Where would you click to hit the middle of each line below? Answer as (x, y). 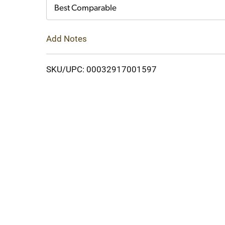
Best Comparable (85, 8)
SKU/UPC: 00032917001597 (101, 69)
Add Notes (67, 38)
